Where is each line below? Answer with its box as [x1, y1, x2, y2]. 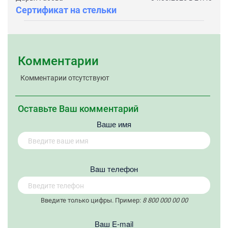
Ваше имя [97, 118, 131, 129]
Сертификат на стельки [16, 4, 117, 15]
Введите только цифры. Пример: [40, 196, 142, 204]
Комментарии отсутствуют [20, 73, 109, 82]
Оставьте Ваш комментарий [18, 103, 138, 114]
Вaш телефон [90, 163, 138, 174]
